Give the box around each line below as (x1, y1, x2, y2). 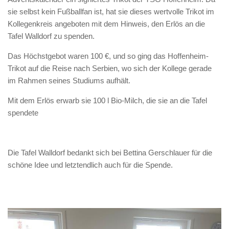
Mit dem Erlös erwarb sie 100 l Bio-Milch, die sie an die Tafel (8, 96, 207, 105)
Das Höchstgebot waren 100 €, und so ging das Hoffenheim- (8, 52, 209, 60)
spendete (8, 108, 38, 117)
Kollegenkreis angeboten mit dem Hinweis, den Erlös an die (8, 19, 205, 28)
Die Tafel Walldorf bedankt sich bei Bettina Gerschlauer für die (8, 148, 212, 157)
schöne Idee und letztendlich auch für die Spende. (8, 161, 173, 169)
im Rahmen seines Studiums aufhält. (8, 76, 130, 85)
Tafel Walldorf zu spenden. (8, 32, 95, 40)
